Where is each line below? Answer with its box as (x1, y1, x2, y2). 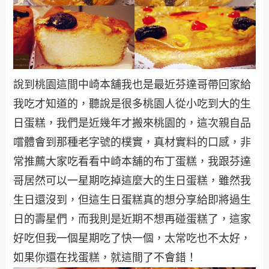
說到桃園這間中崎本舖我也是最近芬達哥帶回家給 (13, 79, 252, 91)
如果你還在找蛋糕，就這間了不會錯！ (13, 252, 198, 264)
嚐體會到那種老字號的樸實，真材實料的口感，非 (13, 136, 252, 149)
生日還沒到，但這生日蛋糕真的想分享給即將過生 (13, 194, 252, 207)
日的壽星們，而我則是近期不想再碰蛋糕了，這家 (13, 213, 252, 226)
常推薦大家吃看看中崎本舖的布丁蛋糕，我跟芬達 (13, 156, 252, 168)
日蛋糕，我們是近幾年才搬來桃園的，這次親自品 (13, 117, 252, 130)
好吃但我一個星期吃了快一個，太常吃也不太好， (13, 232, 252, 245)
